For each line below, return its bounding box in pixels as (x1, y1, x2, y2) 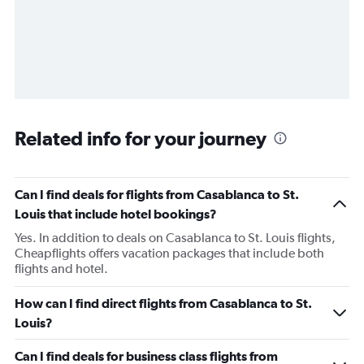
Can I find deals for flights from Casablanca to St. (15, 187, 299, 201)
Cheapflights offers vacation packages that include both (15, 245, 324, 261)
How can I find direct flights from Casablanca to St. (15, 296, 312, 310)
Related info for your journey (15, 127, 266, 149)
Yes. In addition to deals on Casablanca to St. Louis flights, (15, 230, 336, 245)
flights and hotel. (15, 261, 108, 276)
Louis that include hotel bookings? (15, 206, 217, 221)
